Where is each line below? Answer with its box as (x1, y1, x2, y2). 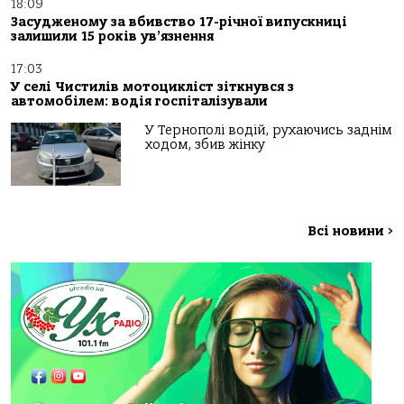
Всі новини (308, 224, 388, 240)
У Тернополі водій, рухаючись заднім (145, 123, 392, 139)
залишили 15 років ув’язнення (11, 29, 214, 45)
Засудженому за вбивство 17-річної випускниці (11, 14, 347, 31)
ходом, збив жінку (145, 137, 266, 153)
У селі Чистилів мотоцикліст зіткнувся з (11, 79, 294, 96)
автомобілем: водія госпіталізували (11, 94, 268, 110)
